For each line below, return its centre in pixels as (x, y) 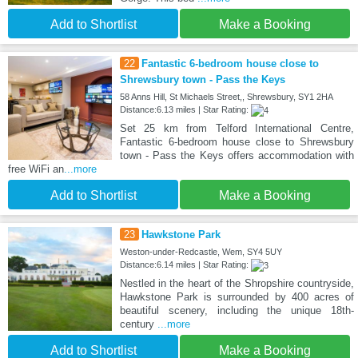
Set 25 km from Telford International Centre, (237, 129)
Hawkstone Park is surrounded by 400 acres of (237, 297)
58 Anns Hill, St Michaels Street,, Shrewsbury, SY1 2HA (226, 97)
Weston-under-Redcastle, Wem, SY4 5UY (201, 252)
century (138, 324)
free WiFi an (36, 169)
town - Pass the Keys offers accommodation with (237, 156)
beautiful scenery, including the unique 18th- (237, 311)
